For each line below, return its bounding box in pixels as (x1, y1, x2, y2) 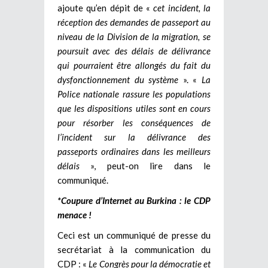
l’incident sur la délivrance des (57, 131, 211, 142)
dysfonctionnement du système (57, 74, 179, 85)
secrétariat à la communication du (57, 243, 211, 255)
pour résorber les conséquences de (57, 117, 211, 128)
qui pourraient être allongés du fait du (57, 59, 211, 71)
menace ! (57, 209, 92, 220)
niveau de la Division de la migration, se (57, 31, 211, 42)
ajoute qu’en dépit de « (57, 2, 154, 13)
